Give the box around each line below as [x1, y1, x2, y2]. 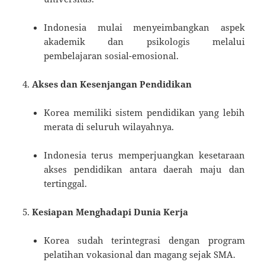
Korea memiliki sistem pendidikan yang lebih [44, 106, 245, 118]
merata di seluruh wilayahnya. [44, 120, 174, 132]
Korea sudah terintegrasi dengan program [44, 234, 245, 246]
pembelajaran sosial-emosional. [44, 49, 179, 62]
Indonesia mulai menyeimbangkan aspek [44, 21, 245, 33]
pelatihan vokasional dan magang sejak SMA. [44, 248, 236, 260]
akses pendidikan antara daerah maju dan [44, 163, 245, 175]
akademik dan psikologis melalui [44, 35, 245, 47]
